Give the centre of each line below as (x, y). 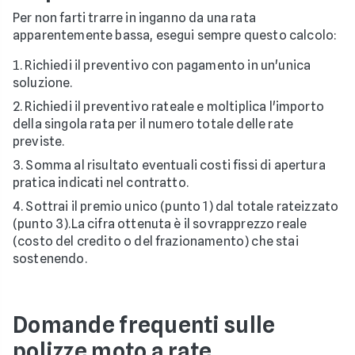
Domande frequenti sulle (144, 324)
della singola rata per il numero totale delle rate (153, 124)
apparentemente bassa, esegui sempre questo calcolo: (175, 35)
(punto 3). (42, 223)
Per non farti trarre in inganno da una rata (134, 17)
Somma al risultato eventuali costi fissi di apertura (176, 165)
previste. (39, 141)
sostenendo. (50, 258)
